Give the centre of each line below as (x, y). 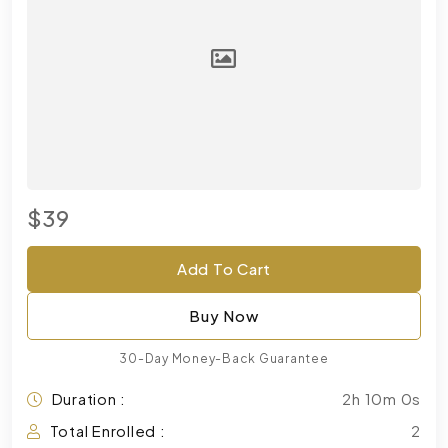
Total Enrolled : (107, 430)
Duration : (88, 398)
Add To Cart (224, 268)
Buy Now (224, 315)
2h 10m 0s (381, 398)
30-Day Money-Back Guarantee (224, 358)
